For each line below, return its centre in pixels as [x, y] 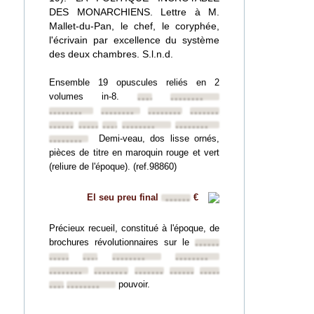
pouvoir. [133, 284]
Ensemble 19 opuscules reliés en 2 [134, 82]
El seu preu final [124, 197]
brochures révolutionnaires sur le [122, 242]
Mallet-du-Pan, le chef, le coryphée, [134, 26]
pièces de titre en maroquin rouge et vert [134, 152]
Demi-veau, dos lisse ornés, [159, 138]
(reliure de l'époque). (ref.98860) [113, 166]
